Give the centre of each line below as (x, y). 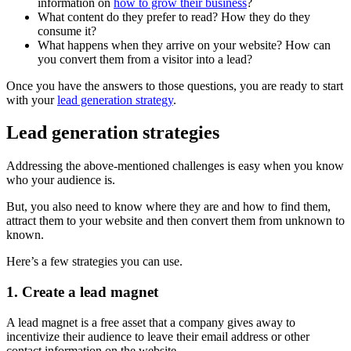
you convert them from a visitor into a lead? (145, 59)
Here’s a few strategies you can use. (94, 262)
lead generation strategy (115, 100)
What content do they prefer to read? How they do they (174, 16)
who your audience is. (61, 180)
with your (32, 100)
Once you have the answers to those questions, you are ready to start (175, 85)
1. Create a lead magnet (82, 292)
